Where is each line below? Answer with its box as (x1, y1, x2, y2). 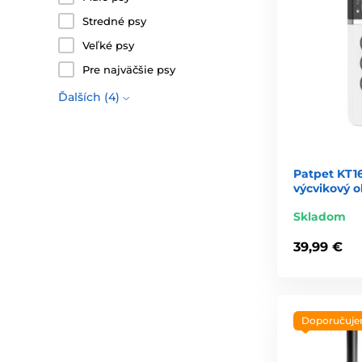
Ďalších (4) (58, 90, 120, 105)
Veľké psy (82, 39, 134, 53)
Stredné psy (82, 15, 146, 28)
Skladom (293, 208, 346, 224)
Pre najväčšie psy (82, 63, 175, 77)
